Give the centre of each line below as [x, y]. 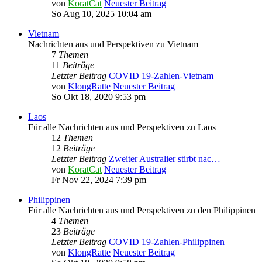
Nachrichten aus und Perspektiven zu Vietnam [113, 44]
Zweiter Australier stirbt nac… [165, 159]
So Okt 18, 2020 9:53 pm [99, 97]
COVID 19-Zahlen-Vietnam [161, 76]
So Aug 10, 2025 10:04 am [101, 14]
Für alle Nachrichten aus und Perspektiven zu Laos [122, 127]
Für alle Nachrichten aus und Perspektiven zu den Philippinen [142, 211]
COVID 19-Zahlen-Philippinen [167, 242]
